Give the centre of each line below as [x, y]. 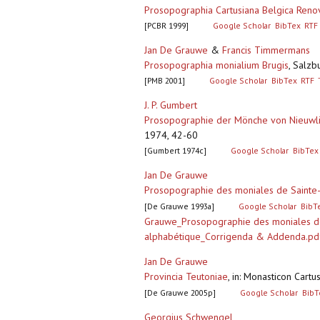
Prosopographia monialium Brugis [216, 65]
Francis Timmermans [266, 50]
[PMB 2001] [165, 81]
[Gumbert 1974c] [175, 151]
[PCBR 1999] [166, 26]
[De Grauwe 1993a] [179, 206]
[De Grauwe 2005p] [180, 293]
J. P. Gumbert [171, 105]
